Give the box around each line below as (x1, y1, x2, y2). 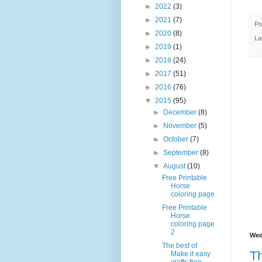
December (163, 108, 199, 117)
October (163, 135, 191, 144)
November (163, 122, 199, 130)
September (163, 149, 201, 157)
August (163, 162, 188, 171)
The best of (161, 242, 197, 250)
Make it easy (170, 250, 211, 258)
